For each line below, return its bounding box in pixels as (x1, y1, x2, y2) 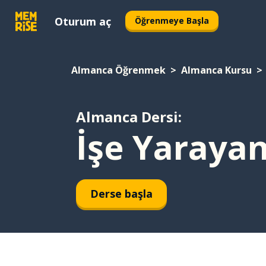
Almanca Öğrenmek (71, 64, 166, 77)
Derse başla (90, 186, 153, 201)
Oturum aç (55, 14, 111, 28)
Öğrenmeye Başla (135, 14, 209, 26)
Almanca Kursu (181, 64, 252, 77)
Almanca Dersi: (76, 107, 182, 126)
